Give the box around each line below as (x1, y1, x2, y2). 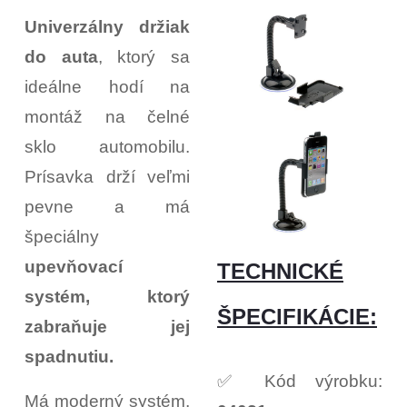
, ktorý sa (97, 47, 191, 67)
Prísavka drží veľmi (25, 167, 190, 187)
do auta (25, 47, 98, 67)
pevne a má (25, 197, 190, 217)
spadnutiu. (25, 347, 114, 367)
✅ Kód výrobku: (217, 371, 382, 391)
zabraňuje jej (25, 317, 190, 337)
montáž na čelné (25, 107, 190, 127)
